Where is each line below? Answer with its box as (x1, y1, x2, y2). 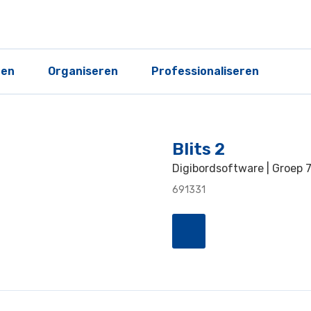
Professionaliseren (151, 65, 259, 78)
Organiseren (48, 65, 118, 78)
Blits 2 (172, 140, 225, 159)
